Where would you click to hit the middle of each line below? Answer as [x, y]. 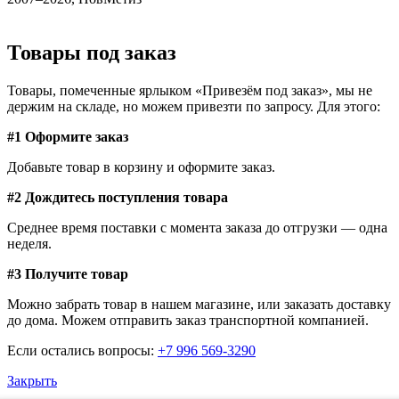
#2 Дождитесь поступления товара [118, 197]
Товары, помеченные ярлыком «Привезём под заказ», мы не [190, 90]
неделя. [29, 243]
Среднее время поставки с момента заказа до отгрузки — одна [197, 227]
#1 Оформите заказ [68, 136]
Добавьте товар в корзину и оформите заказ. [141, 167]
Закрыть [32, 380]
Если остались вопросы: [82, 350]
